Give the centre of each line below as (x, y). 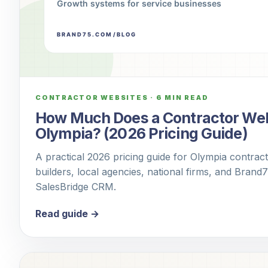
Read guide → (67, 214)
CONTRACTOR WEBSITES (92, 98)
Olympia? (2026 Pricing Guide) (141, 134)
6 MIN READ (182, 98)
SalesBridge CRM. (76, 187)
